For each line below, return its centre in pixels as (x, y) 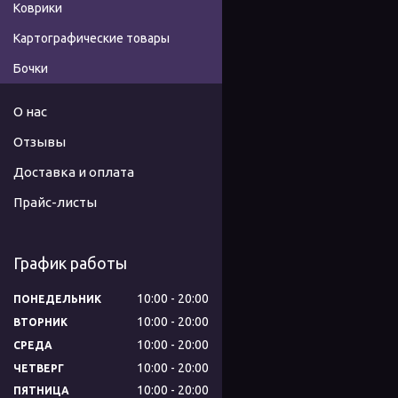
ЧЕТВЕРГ (39, 368)
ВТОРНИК (40, 322)
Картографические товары (92, 39)
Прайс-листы (55, 203)
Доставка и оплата (74, 172)
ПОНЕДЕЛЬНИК (57, 298)
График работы (70, 263)
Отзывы (40, 142)
